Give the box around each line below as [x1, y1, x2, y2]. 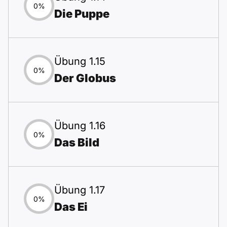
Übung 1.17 [54, 184, 105, 196]
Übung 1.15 [54, 55, 105, 67]
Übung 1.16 [54, 120, 105, 132]
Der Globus [54, 71, 116, 85]
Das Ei [54, 200, 88, 213]
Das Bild [54, 136, 99, 149]
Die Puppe [54, 7, 109, 20]
